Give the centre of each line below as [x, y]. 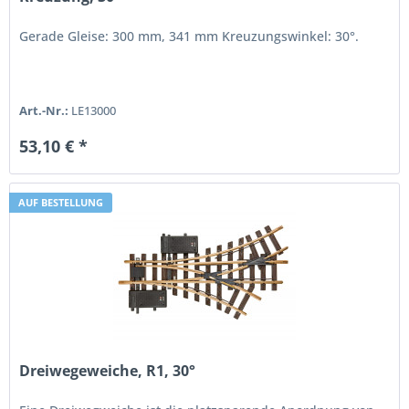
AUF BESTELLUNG [61, 203]
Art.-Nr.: [44, 111]
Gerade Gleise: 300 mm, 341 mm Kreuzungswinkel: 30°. [189, 37]
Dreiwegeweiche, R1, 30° [108, 371]
